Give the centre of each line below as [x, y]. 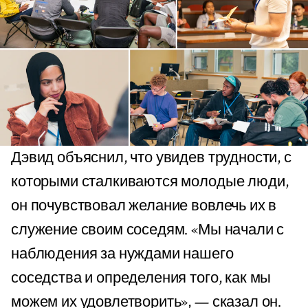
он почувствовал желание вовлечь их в [144, 206]
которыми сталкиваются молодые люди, [150, 182]
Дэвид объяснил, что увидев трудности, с [151, 158]
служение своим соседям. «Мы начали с [148, 230]
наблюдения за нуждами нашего [122, 254]
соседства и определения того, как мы [141, 278]
